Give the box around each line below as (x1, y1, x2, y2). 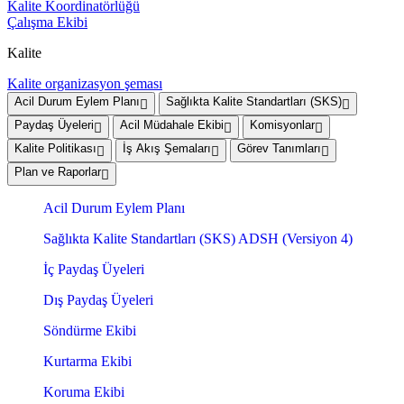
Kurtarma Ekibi (43, 353, 132, 370)
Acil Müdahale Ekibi (120, 118, 224, 133)
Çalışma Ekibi (7, 14, 87, 31)
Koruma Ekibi (43, 384, 124, 400)
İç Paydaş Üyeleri (43, 262, 144, 278)
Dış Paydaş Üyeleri (43, 292, 153, 308)
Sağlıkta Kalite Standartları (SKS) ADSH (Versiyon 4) (43, 231, 353, 247)
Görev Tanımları (237, 142, 321, 156)
